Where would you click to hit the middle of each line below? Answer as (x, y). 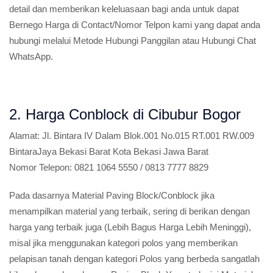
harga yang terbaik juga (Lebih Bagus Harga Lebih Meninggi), (130, 227)
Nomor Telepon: (41, 167)
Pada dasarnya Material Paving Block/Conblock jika (112, 195)
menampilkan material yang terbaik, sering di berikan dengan (129, 211)
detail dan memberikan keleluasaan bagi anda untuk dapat (124, 9)
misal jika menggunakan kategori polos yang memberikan (123, 243)
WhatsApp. (31, 56)
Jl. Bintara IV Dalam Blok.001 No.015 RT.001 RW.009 (147, 136)
